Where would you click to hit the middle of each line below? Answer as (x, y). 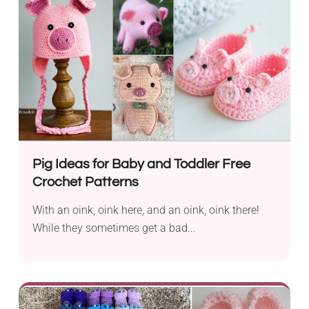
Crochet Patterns (86, 182)
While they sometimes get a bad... (114, 228)
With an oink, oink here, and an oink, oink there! (146, 210)
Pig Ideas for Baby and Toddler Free (142, 165)
